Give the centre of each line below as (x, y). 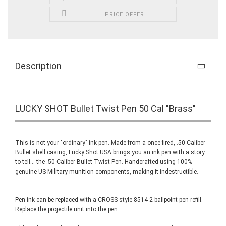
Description (38, 66)
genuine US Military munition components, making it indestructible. (107, 172)
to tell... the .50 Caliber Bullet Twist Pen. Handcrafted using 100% (104, 162)
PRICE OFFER (125, 14)
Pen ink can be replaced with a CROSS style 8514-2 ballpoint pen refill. (109, 200)
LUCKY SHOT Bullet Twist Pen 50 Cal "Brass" (105, 109)
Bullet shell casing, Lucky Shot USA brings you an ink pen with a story (110, 152)
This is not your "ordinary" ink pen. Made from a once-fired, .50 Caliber (110, 143)
